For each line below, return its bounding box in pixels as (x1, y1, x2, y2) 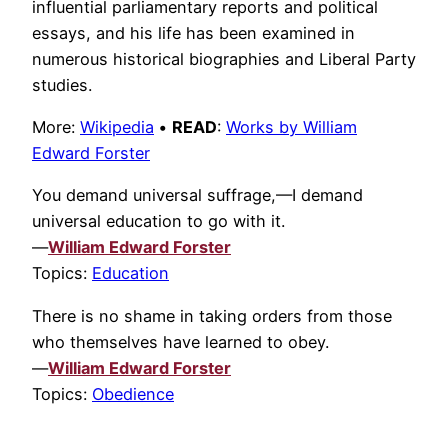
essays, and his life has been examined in (32, 22, 355, 43)
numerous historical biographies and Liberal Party (32, 48, 416, 69)
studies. (32, 74, 92, 95)
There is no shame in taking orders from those (32, 305, 392, 326)
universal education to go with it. (32, 211, 285, 232)
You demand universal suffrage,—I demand (32, 185, 363, 206)
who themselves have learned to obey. (32, 331, 329, 352)
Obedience (92, 383, 174, 404)
